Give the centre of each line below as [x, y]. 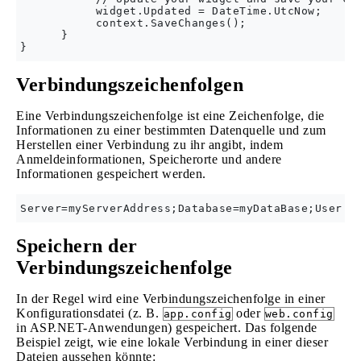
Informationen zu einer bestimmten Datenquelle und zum [171, 130]
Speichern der [77, 246]
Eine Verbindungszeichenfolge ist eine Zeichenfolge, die [170, 116]
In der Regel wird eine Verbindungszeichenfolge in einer [171, 299]
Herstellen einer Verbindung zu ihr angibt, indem [149, 145]
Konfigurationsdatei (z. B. [89, 313]
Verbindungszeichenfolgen [130, 85]
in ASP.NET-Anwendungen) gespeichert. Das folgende [167, 328]
